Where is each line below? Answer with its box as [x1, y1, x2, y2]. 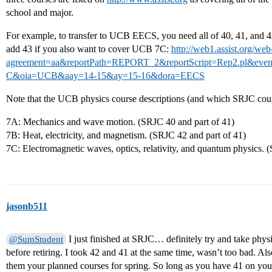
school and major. [6, 7, 73, 18]
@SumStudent [9, 234, 64, 244]
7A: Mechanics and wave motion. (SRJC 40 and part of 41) [6, 117, 234, 127]
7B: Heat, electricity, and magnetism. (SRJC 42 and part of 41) [6, 130, 246, 140]
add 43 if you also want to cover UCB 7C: [6, 44, 171, 54]
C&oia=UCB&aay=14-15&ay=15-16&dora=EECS [6, 70, 205, 81]
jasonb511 [6, 201, 47, 211]
